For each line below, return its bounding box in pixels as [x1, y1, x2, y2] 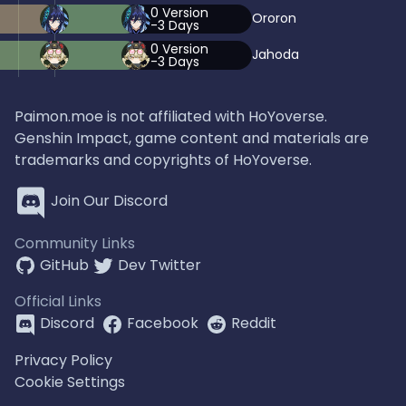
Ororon [252, 9, 296, 28]
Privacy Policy [14, 350, 112, 371]
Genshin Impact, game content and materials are [14, 127, 369, 149]
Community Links [14, 232, 135, 254]
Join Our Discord [51, 190, 168, 212]
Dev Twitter [118, 254, 201, 275]
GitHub [40, 254, 89, 275]
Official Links [14, 291, 101, 313]
